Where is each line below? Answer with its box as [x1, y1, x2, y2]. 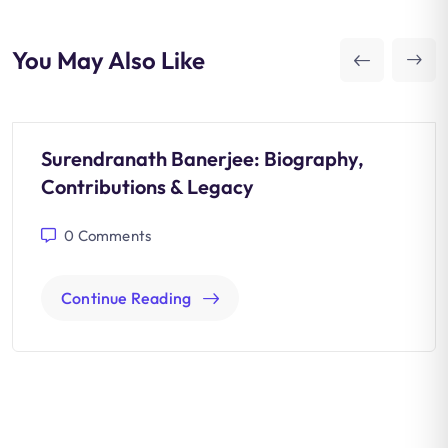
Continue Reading [61, 288, 192, 308]
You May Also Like [12, 45, 205, 75]
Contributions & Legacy [41, 174, 254, 199]
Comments [74, 226, 152, 245]
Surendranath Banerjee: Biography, [41, 146, 364, 171]
